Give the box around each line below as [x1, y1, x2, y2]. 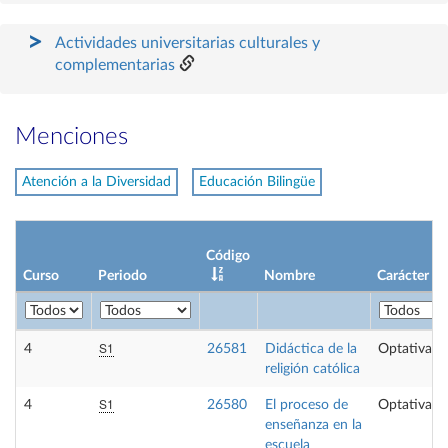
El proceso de [265, 397, 348, 412]
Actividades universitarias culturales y [55, 35, 320, 51]
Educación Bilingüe [199, 175, 315, 189]
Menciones [15, 125, 128, 149]
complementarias [55, 57, 175, 73]
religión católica [265, 361, 360, 376]
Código [206, 248, 250, 263]
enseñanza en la [265, 417, 362, 432]
